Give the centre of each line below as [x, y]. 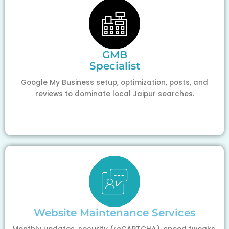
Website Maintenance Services [114, 213]
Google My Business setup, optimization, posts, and [114, 83]
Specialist [114, 66]
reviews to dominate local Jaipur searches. [114, 94]
